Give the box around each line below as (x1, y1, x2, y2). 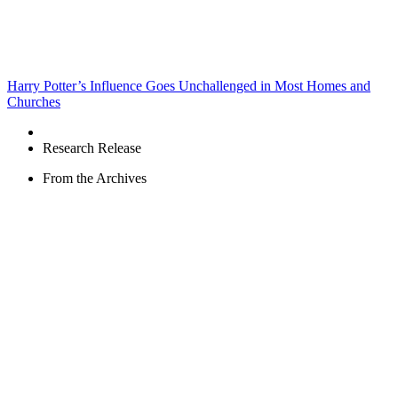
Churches (7, 94, 60, 110)
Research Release (43, 140, 141, 156)
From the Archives (43, 171, 147, 187)
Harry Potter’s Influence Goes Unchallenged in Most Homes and (7, 78, 370, 94)
